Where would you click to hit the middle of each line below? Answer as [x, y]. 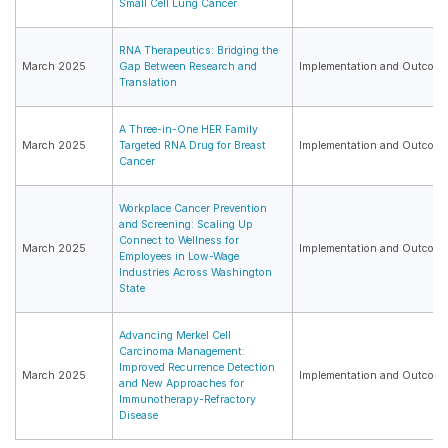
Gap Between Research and [188, 67]
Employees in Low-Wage [179, 257]
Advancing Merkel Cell [175, 336]
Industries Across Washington [195, 273]
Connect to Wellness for [179, 241]
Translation [148, 83]
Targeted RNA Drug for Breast [192, 146]
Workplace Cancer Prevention [193, 209]
